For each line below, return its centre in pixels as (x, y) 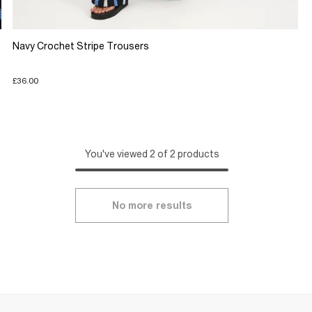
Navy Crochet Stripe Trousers (80, 46)
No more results (152, 205)
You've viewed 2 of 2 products (152, 154)
